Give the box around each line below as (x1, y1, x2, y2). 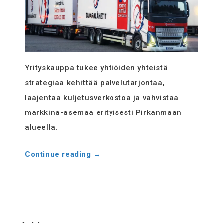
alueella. (25, 123, 58, 132)
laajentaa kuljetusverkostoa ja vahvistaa (25, 93, 179, 103)
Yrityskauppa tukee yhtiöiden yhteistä (25, 63, 168, 73)
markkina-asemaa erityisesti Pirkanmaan (25, 108, 182, 117)
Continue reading (25, 150, 94, 159)
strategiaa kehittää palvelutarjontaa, (25, 78, 165, 88)
